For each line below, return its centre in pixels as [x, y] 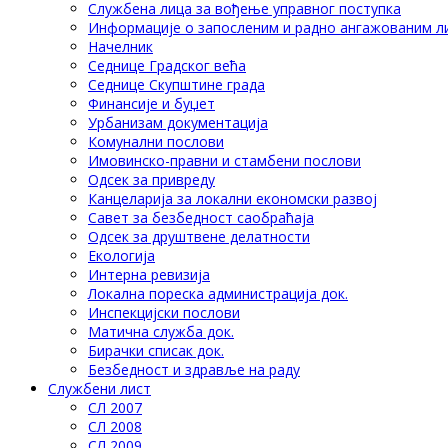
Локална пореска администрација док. [218, 293]
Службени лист [99, 388]
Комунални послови [156, 141]
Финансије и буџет [151, 103]
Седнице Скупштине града [176, 84]
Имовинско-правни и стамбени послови [224, 160]
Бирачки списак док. [156, 350]
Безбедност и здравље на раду [194, 369]
